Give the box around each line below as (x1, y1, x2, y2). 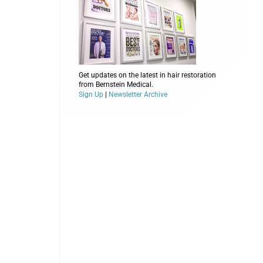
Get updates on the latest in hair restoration (79, 70, 216, 79)
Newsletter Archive (109, 90, 167, 99)
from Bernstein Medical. (79, 80, 153, 89)
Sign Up (79, 90, 103, 99)
